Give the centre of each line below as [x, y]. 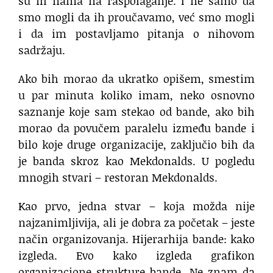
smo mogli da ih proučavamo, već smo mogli [136, 17]
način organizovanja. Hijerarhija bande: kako [136, 239]
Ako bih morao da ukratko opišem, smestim [136, 79]
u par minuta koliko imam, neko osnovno [136, 95]
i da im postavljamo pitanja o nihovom [136, 34]
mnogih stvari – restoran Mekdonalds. [118, 178]
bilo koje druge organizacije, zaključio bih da [136, 145]
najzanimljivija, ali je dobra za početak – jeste [136, 223]
